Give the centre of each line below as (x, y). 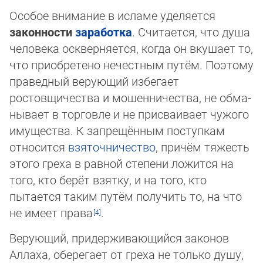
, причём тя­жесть (203, 147)
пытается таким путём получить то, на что (126, 196)
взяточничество (112, 147)
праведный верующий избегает (94, 81)
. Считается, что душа (191, 32)
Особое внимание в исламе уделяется (112, 16)
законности (42, 32)
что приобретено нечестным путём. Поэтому (131, 65)
